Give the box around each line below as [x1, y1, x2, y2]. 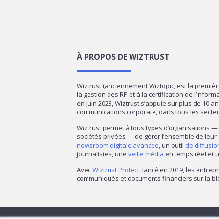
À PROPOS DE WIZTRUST [77, 51, 170, 63]
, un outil [159, 140, 185, 150]
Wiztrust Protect [92, 165, 139, 174]
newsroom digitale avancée [77, 140, 159, 150]
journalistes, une [77, 149, 128, 158]
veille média [128, 149, 164, 158]
